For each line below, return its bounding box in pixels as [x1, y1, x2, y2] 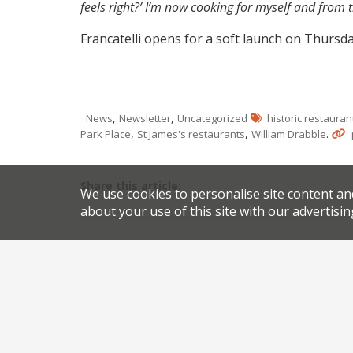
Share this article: [80, 177, 181, 193]
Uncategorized [177, 110, 247, 125]
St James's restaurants [137, 126, 245, 141]
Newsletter [119, 110, 171, 125]
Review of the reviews [98, 255, 213, 270]
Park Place [80, 126, 131, 141]
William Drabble [251, 126, 326, 141]
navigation [80, 267, 217, 307]
